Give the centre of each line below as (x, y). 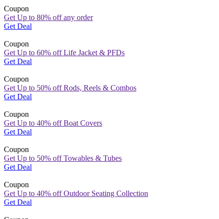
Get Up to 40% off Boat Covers (53, 123)
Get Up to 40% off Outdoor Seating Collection (76, 193)
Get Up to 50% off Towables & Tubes (63, 158)
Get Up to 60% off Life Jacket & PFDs (64, 52)
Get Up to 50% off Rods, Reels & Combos (70, 88)
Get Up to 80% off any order (48, 17)
